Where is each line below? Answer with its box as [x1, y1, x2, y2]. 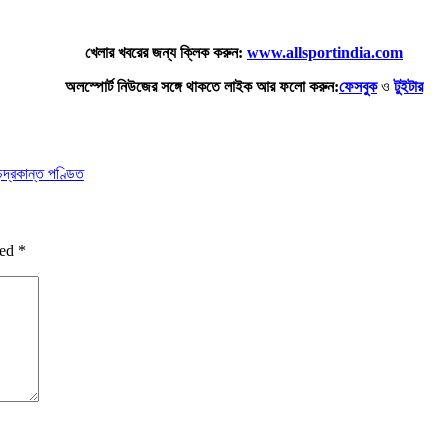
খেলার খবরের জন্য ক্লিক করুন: [85, 43, 247, 61]
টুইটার [394, 77, 423, 95]
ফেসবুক [339, 77, 377, 95]
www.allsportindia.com [247, 43, 403, 61]
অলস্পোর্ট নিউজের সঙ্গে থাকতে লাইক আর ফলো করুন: [65, 77, 339, 95]
